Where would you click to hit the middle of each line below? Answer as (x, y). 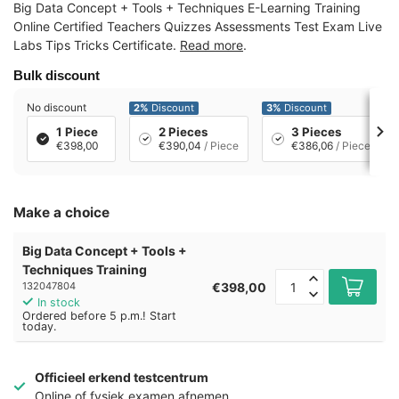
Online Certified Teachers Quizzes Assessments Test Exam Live (198, 27)
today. (39, 327)
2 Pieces (183, 132)
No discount (57, 108)
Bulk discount (57, 76)
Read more (212, 45)
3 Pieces (316, 132)
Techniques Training (85, 270)
